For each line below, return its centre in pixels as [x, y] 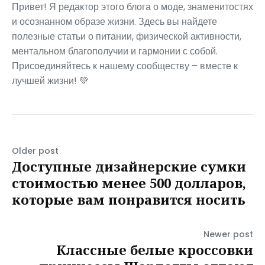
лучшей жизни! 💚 [50, 81]
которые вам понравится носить [129, 200]
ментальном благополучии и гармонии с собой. [115, 51]
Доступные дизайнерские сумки [129, 167]
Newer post [228, 235]
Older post [35, 151]
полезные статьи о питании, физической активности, [127, 37]
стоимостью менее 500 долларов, [129, 183]
